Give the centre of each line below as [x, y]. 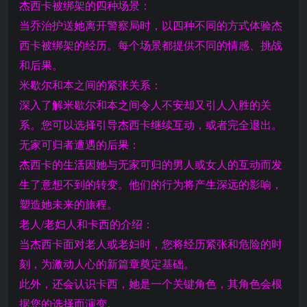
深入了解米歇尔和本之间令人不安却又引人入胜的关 [145, 105]
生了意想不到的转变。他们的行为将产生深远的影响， [151, 185]
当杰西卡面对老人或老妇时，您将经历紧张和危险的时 [151, 244]
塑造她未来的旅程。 [69, 205]
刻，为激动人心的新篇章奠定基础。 [107, 264]
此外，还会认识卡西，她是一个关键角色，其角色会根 [151, 284]
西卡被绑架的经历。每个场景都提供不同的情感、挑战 [151, 46]
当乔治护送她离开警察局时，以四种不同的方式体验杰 [151, 26]
